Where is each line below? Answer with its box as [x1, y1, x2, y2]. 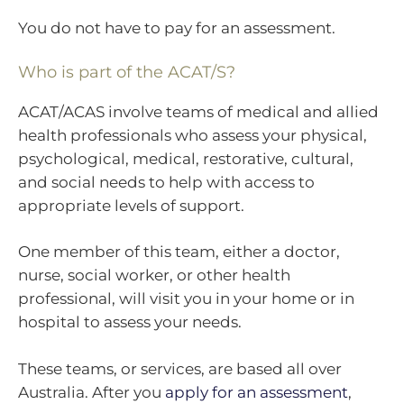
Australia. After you [18, 382, 165, 401]
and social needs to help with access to [18, 172, 315, 191]
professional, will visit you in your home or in [18, 289, 354, 308]
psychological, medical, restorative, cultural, [18, 149, 353, 168]
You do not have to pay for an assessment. [18, 19, 335, 38]
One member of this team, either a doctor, [18, 243, 340, 262]
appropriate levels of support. [18, 196, 244, 215]
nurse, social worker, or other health [18, 266, 290, 285]
